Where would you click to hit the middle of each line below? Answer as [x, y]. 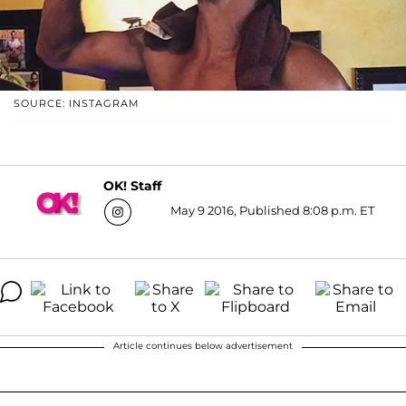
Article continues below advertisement [203, 345]
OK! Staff [132, 186]
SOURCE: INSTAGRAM [77, 103]
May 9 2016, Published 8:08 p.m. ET [272, 210]
